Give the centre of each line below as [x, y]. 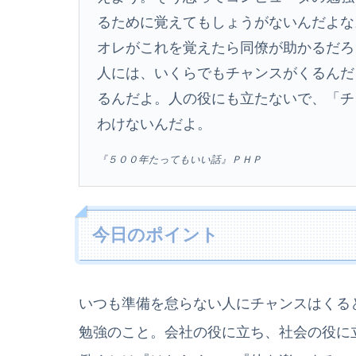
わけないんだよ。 [154, 124]
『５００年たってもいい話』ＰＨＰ [179, 160]
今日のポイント [156, 234]
